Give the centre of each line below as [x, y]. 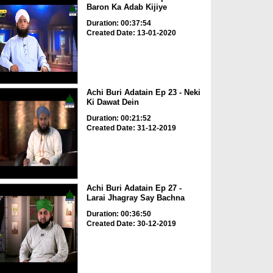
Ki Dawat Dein [112, 102]
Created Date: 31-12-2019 [131, 128]
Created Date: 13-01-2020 [131, 33]
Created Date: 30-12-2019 [131, 223]
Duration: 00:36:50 [119, 214]
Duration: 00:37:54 [119, 23]
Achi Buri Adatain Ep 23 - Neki [143, 93]
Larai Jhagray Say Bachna [135, 197]
